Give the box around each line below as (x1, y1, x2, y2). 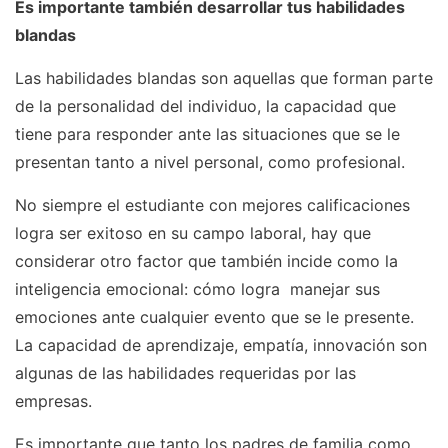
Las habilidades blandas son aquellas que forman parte (15, 67, 433, 88)
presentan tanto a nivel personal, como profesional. (15, 151, 405, 172)
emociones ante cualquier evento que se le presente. (15, 306, 414, 327)
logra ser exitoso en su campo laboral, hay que (15, 222, 371, 243)
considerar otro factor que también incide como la (15, 250, 398, 271)
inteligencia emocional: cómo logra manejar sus (15, 278, 380, 299)
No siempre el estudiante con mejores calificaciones (15, 194, 410, 215)
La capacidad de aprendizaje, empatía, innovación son (15, 334, 427, 355)
